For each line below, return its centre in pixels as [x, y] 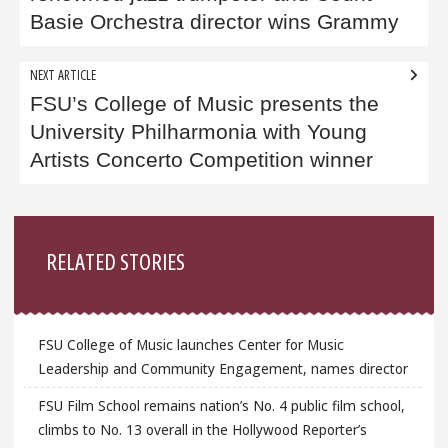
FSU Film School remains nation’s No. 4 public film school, [221, 406]
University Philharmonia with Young [199, 132]
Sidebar [55, 230]
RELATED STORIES [116, 260]
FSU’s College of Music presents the [205, 104]
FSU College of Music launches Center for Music [190, 344]
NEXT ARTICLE [63, 75]
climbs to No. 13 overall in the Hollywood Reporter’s [202, 430]
